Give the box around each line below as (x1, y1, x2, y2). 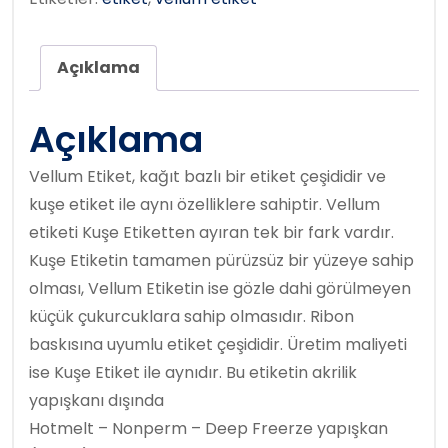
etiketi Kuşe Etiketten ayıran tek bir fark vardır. (29, 221, 394, 245)
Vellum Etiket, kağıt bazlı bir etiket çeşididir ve (29, 165, 386, 189)
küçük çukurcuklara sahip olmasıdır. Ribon (29, 305, 354, 329)
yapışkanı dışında (29, 389, 164, 413)
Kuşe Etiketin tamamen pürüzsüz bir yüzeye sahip (29, 249, 414, 273)
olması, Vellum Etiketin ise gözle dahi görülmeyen (29, 277, 411, 301)
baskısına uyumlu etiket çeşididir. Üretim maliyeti (29, 333, 407, 357)
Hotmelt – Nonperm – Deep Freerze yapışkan (29, 417, 388, 441)
